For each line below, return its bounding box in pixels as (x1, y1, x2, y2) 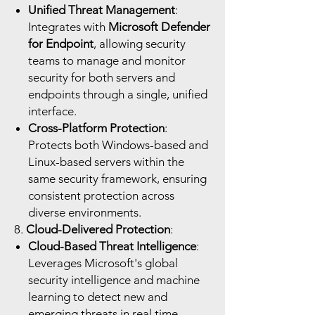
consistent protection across (28, 188, 174, 202)
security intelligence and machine (28, 273, 200, 287)
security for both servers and (28, 70, 175, 84)
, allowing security (94, 37, 186, 51)
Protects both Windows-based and (28, 138, 208, 152)
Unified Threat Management (28, 3, 175, 17)
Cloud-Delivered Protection (26, 222, 170, 236)
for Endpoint (28, 37, 94, 51)
